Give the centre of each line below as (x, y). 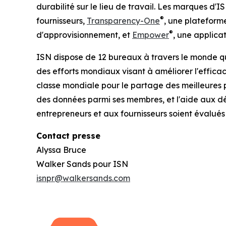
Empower (151, 35)
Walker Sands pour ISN (82, 164)
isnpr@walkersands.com (83, 178)
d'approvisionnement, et (84, 35)
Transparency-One (123, 21)
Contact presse (68, 136)
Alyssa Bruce (61, 150)
